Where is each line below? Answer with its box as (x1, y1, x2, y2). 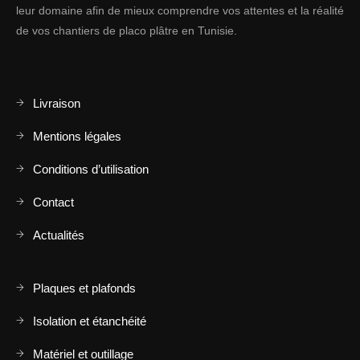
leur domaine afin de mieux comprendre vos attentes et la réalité (16, 4, 344, 17)
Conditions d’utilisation (33, 162, 149, 176)
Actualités (33, 228, 84, 242)
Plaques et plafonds (33, 281, 136, 295)
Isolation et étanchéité (33, 314, 146, 328)
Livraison (33, 96, 80, 110)
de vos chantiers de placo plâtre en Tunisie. (16, 24, 237, 37)
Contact (33, 195, 74, 209)
